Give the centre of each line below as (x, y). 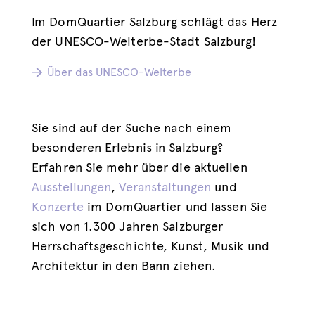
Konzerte (58, 207)
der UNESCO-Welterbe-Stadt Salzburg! (144, 41)
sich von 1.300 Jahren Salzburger (128, 226)
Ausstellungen (71, 187)
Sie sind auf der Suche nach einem (132, 128)
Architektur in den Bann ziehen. (124, 266)
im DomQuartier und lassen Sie (176, 207)
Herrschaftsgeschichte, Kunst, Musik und (150, 246)
